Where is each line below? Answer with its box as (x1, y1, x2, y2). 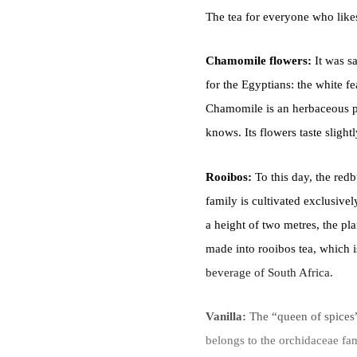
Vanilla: (206, 309, 249, 324)
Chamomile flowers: (206, 53, 315, 68)
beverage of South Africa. (206, 265, 333, 279)
